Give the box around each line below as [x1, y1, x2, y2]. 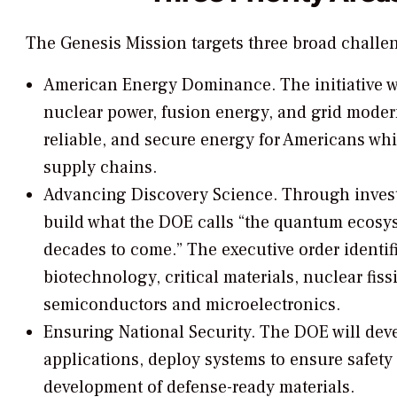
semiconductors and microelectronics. [43, 292, 340, 316]
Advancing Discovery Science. [43, 183, 277, 206]
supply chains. [43, 155, 157, 179]
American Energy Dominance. [43, 73, 276, 97]
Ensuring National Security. [43, 320, 255, 344]
